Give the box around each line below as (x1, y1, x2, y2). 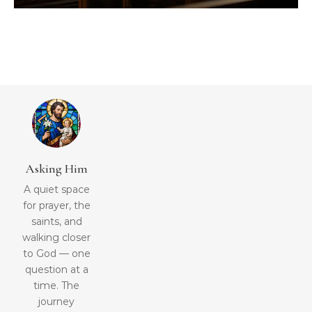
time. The (33, 279, 80, 292)
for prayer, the (22, 199, 91, 212)
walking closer (22, 231, 91, 244)
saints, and (31, 215, 82, 228)
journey (38, 295, 75, 309)
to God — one (22, 247, 91, 260)
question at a (24, 263, 88, 276)
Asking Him (25, 161, 88, 177)
